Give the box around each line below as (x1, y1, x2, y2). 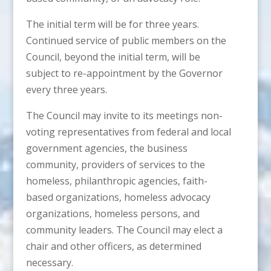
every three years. (25, 82, 107, 96)
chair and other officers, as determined (25, 239, 201, 253)
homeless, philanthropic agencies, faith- (25, 174, 207, 188)
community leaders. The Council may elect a (25, 223, 223, 237)
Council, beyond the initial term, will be (25, 50, 200, 64)
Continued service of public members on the (25, 33, 226, 47)
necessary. (25, 255, 73, 269)
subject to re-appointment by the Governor (25, 66, 223, 80)
